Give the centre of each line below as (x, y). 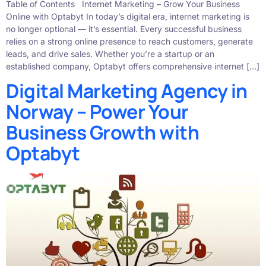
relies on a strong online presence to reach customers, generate (129, 41)
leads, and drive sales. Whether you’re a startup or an (110, 53)
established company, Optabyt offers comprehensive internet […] (133, 66)
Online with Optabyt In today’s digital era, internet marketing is (128, 16)
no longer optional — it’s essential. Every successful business (124, 28)
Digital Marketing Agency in (127, 91)
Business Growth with (102, 133)
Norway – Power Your (97, 112)
